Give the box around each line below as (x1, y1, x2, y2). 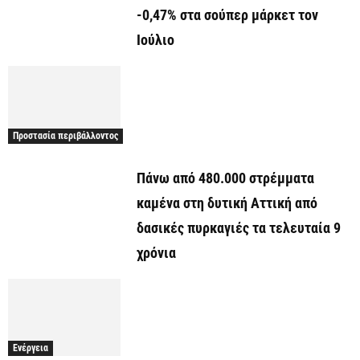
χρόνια (137, 243, 176, 261)
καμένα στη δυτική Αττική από (137, 194, 317, 211)
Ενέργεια (13, 342, 48, 354)
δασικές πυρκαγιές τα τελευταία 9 (137, 219, 341, 236)
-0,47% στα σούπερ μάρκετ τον (137, 6, 318, 24)
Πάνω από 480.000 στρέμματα (137, 169, 314, 186)
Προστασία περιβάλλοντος (13, 129, 118, 141)
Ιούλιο (137, 31, 174, 49)
